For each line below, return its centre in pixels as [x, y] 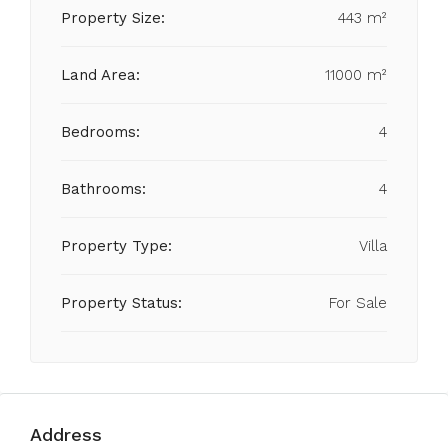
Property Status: [121, 303]
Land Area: [101, 75]
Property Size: [113, 18]
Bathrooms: [103, 189]
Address [66, 434]
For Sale [358, 303]
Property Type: [116, 246]
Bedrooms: [100, 132]
